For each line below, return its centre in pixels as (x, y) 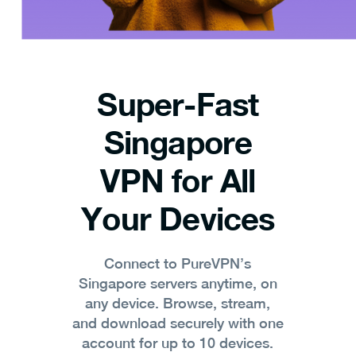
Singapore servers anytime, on (178, 284)
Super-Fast (178, 104)
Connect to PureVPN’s (178, 264)
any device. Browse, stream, (178, 304)
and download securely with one (178, 323)
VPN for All (178, 181)
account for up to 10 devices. (178, 343)
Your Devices (178, 219)
